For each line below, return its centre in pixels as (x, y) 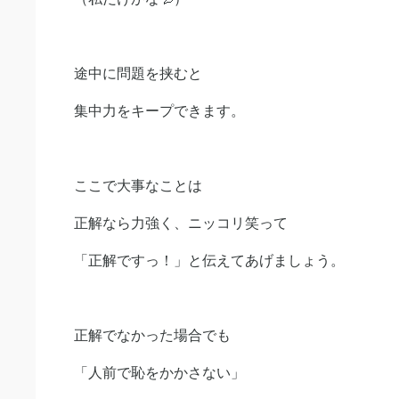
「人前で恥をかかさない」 (159, 373)
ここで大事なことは (138, 186)
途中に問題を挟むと (138, 73)
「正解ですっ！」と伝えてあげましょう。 (209, 261)
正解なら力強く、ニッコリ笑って (181, 223)
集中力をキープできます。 (159, 111)
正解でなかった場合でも (152, 335)
